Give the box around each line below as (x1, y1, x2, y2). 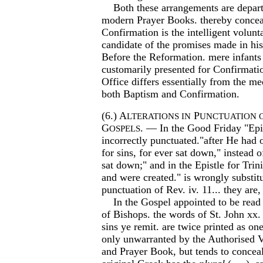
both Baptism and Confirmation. (102, 88, 240, 100)
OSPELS (109, 124, 140, 133)
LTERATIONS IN (127, 112, 191, 121)
